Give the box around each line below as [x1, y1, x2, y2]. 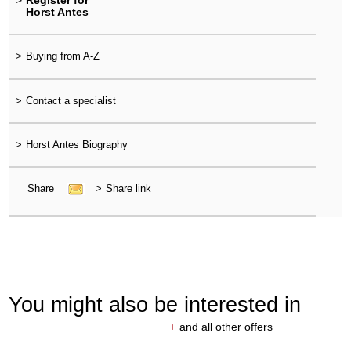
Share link [105, 183, 151, 195]
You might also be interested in [9, 291, 302, 317]
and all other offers [179, 320, 273, 333]
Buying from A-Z [25, 50, 100, 63]
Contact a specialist [25, 94, 116, 107]
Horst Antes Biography [25, 138, 128, 150]
